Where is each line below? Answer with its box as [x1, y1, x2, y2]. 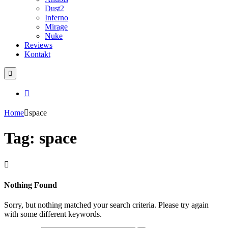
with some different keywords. [4, 210, 102, 219]
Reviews [24, 40, 52, 49]
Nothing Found [4, 181, 57, 190]
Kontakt [24, 49, 50, 59]
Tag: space [4, 129, 77, 148]
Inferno [45, 13, 68, 22]
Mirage [45, 22, 68, 31]
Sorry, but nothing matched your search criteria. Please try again [4, 201, 209, 210]
